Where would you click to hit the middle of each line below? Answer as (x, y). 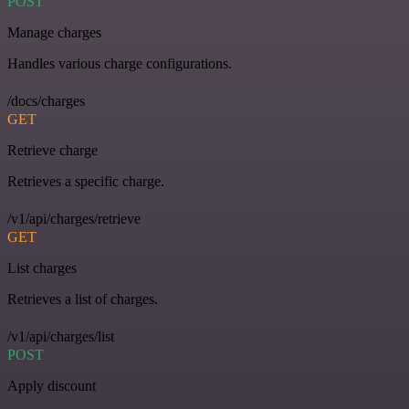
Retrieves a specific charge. (86, 182)
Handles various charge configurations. (120, 64)
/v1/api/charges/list (61, 337)
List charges (42, 268)
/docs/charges (46, 101)
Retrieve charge (52, 151)
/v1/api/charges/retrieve (74, 219)
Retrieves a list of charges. (83, 299)
